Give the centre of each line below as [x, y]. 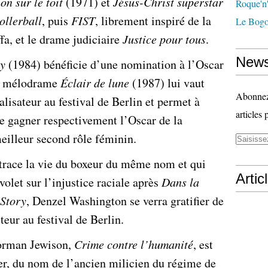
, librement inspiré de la [153, 21]
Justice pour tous [164, 39]
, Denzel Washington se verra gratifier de [125, 201]
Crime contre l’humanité [134, 244]
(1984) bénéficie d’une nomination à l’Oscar [115, 64]
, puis [57, 21]
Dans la [180, 182]
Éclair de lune [95, 83]
